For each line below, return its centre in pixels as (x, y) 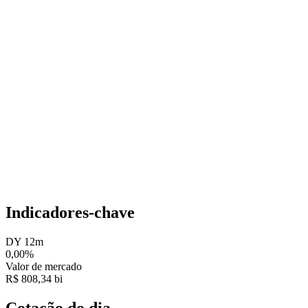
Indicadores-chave (70, 212)
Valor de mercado (44, 266)
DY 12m (24, 241)
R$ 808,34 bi (34, 278)
